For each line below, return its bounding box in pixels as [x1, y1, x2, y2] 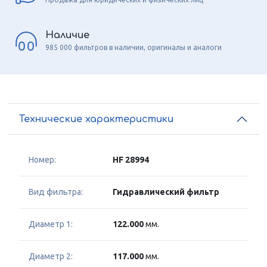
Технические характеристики [19, 113, 173, 125]
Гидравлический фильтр [113, 187, 219, 197]
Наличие [45, 29, 89, 41]
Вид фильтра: [29, 187, 83, 197]
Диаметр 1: [29, 219, 73, 229]
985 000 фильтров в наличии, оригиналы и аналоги [45, 43, 222, 51]
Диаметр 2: [29, 252, 73, 262]
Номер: [29, 155, 56, 165]
